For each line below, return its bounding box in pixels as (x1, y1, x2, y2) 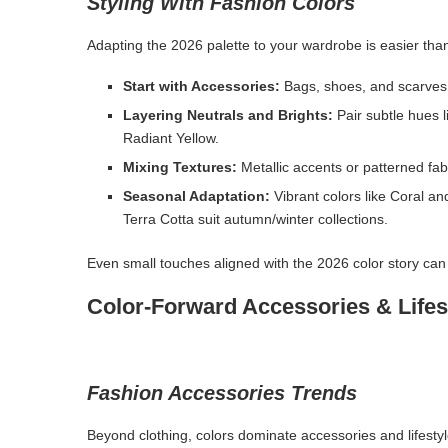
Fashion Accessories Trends (87, 381, 357, 404)
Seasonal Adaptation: (123, 187, 270, 204)
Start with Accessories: (123, 77, 280, 94)
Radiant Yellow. (123, 129, 219, 146)
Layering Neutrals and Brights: (123, 106, 333, 123)
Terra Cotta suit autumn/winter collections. (123, 210, 388, 227)
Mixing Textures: (123, 158, 237, 175)
